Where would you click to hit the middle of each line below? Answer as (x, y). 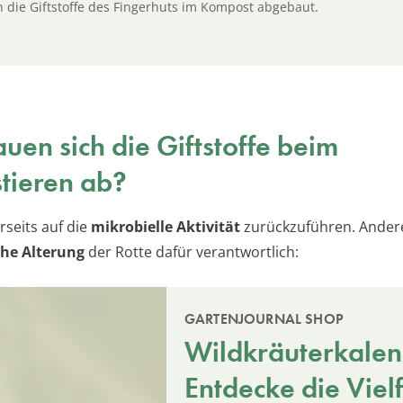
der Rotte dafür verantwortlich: (193, 251)
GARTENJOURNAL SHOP (264, 318)
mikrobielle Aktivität (167, 226)
